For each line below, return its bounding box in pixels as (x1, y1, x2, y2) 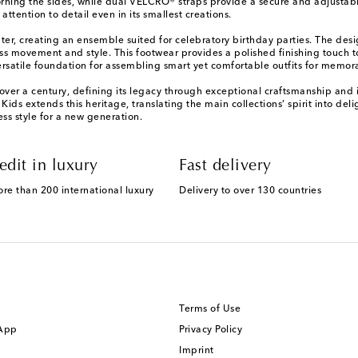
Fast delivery (179, 158, 272, 175)
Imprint (179, 346, 214, 356)
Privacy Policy (179, 325, 242, 336)
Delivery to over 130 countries (179, 186, 321, 197)
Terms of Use (179, 304, 241, 315)
